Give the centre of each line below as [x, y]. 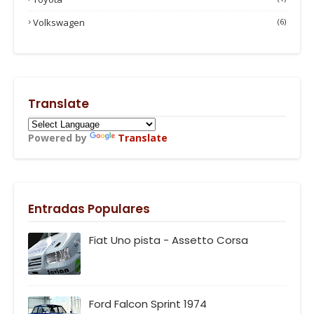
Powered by [59, 137]
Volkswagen [59, 22]
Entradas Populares [89, 209]
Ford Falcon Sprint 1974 [148, 303]
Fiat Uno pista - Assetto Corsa [169, 240]
